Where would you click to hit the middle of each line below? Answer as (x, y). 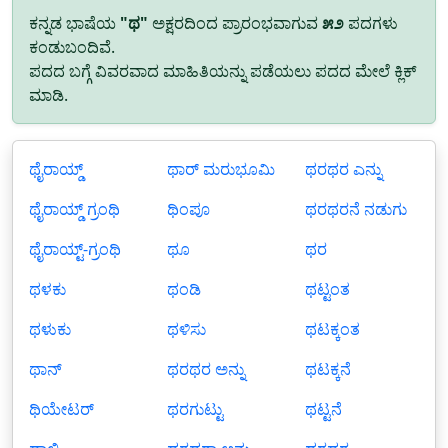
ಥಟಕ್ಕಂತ (332, 329)
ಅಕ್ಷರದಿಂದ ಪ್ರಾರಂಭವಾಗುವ (235, 23)
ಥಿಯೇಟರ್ (61, 409)
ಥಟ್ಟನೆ (323, 409)
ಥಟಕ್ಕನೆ (328, 369)
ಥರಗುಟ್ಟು (195, 409)
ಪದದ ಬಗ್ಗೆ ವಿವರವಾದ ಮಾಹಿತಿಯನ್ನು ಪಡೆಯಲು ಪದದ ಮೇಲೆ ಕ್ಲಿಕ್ (223, 71)
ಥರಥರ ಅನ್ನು (206, 369)
